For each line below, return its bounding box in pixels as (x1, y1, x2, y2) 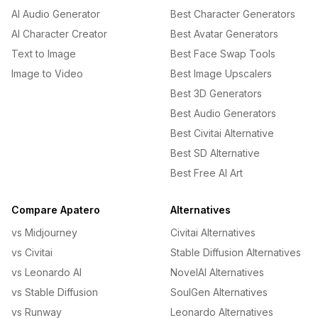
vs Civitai (11, 246, 53, 258)
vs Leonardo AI (11, 266, 82, 278)
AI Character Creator (11, 28, 107, 40)
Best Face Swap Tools (170, 48, 275, 60)
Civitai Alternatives (170, 226, 256, 238)
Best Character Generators (170, 8, 295, 20)
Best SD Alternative (170, 147, 260, 159)
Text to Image (11, 48, 76, 60)
